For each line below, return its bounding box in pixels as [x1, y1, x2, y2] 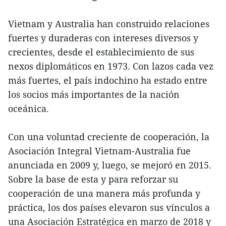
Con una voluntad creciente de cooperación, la [8, 131, 209, 143]
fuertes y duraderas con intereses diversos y [8, 32, 198, 44]
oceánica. [8, 102, 49, 115]
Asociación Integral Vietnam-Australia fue [8, 145, 191, 157]
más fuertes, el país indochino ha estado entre [8, 74, 207, 87]
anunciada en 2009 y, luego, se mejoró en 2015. [8, 159, 211, 172]
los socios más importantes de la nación [8, 88, 180, 101]
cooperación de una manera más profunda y [8, 187, 200, 200]
